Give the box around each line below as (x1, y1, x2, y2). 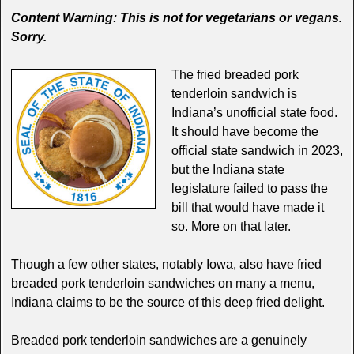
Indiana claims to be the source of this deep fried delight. (10, 295, 325, 309)
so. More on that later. (171, 219, 291, 233)
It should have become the (171, 124, 318, 138)
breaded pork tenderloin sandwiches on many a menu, (10, 276, 314, 290)
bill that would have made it (171, 200, 324, 214)
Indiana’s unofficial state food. (171, 105, 337, 119)
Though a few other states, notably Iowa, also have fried (10, 257, 322, 271)
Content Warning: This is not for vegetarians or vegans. (10, 10, 342, 24)
